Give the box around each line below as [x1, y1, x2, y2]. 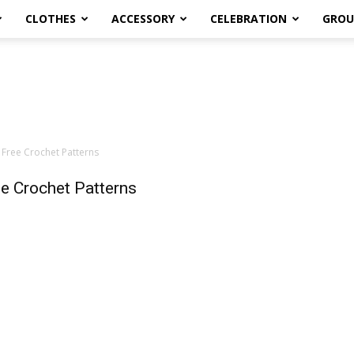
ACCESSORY [111, 11, 175, 26]
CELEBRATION [210, 11, 287, 26]
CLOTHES [25, 11, 76, 26]
